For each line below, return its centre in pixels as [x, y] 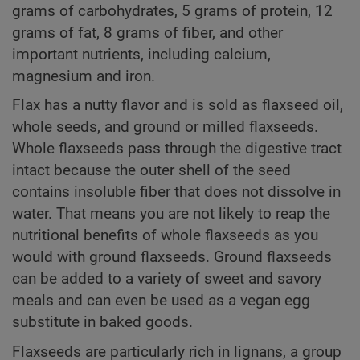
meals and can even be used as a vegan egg [161, 301]
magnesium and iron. [84, 76]
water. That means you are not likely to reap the [171, 214]
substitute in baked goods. [102, 323]
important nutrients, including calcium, [141, 54]
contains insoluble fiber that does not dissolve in [176, 192]
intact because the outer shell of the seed [151, 171]
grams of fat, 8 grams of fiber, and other [147, 33]
